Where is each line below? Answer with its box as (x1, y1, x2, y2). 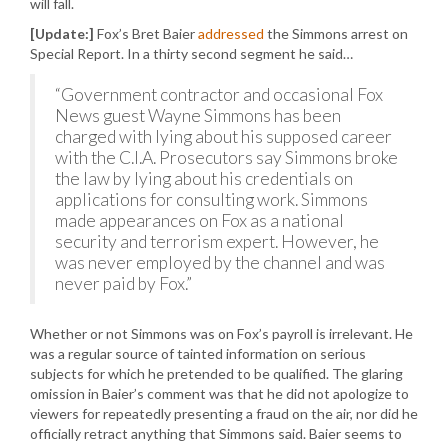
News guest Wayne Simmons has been (55, 105, 341, 126)
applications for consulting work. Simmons (55, 189, 368, 210)
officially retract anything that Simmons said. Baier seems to (30, 425, 402, 442)
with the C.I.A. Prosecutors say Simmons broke (55, 147, 398, 168)
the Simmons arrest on (264, 25, 408, 42)
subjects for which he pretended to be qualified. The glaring (30, 365, 403, 382)
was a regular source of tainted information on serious (30, 345, 366, 362)
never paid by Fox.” (55, 273, 192, 294)
